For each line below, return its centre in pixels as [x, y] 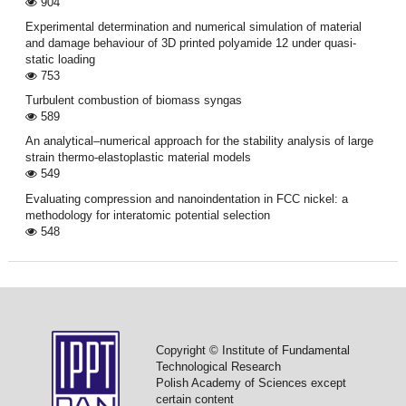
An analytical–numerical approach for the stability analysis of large [199, 141]
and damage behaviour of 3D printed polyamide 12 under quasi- [190, 43]
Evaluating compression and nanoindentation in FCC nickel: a [186, 198]
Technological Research [218, 366]
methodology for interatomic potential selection [147, 215]
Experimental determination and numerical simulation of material [193, 26]
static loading [60, 59]
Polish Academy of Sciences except [251, 382]
